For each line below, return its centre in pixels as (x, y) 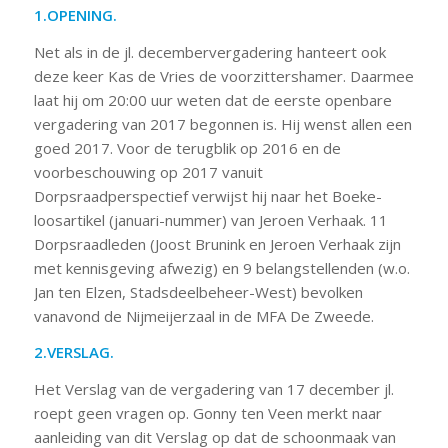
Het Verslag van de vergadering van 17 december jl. (213, 389)
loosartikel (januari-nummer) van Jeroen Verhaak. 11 (210, 219)
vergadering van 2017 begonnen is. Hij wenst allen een (222, 123)
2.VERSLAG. (73, 352)
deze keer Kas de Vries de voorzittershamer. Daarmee (223, 75)
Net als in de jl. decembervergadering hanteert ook (209, 51)
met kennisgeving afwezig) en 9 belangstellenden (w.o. (221, 267)
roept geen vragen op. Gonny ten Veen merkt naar (207, 413)
